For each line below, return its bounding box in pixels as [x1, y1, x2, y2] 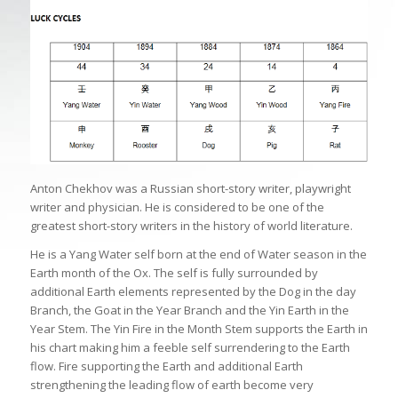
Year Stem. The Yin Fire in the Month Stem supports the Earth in [29, 321, 368, 338]
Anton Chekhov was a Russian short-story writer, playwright [29, 180, 351, 197]
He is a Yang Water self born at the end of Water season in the [29, 246, 367, 263]
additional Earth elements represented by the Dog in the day [29, 283, 356, 300]
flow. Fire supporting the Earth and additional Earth [29, 358, 303, 375]
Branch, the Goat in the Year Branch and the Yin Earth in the [29, 302, 349, 319]
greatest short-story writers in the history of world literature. [29, 218, 353, 235]
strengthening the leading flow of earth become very [29, 377, 314, 394]
